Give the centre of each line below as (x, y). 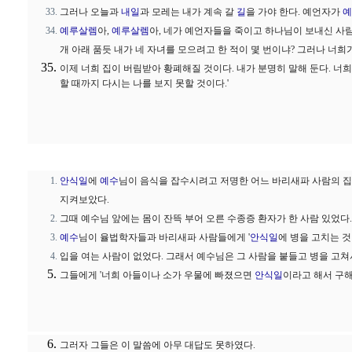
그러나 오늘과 (90, 12)
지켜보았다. (84, 200)
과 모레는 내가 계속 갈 (188, 12)
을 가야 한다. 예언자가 (294, 12)
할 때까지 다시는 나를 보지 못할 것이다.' (144, 84)
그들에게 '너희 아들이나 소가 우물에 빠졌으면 (157, 275)
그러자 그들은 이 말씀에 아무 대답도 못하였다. (158, 345)
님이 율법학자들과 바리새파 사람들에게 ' (164, 237)
